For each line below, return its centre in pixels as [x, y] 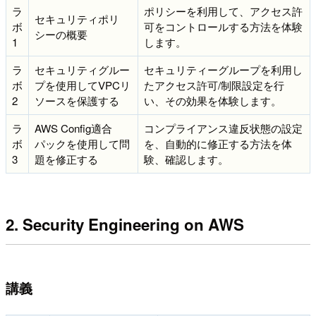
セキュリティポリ [77, 18]
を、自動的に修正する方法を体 [218, 143]
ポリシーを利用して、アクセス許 [223, 11]
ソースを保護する [77, 100]
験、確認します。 [186, 159]
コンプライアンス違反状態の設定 [223, 128]
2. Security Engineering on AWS [125, 225]
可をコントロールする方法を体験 [223, 26]
